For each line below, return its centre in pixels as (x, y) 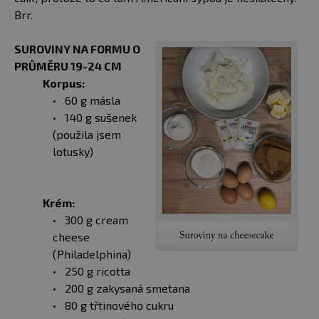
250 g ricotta (98, 271)
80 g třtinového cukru (119, 305)
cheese (71, 237)
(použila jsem (87, 135)
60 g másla (93, 100)
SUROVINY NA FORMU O (77, 49)
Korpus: (64, 83)
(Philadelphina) (92, 254)
